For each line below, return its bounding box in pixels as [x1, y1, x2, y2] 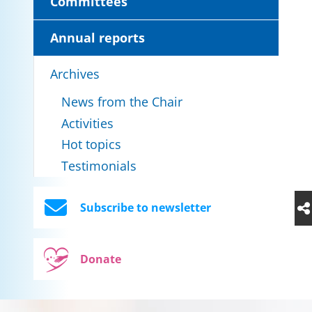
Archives [50, 65, 100, 82]
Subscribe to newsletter [80, 199, 212, 215]
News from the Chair [61, 93, 182, 111]
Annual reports [50, 29, 145, 47]
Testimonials [61, 157, 136, 174]
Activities [61, 114, 114, 132]
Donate [80, 251, 121, 267]
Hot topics [61, 136, 121, 153]
